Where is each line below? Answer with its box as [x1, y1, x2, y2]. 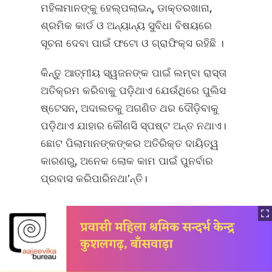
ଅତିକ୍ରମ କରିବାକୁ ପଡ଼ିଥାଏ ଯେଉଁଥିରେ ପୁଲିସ [41, 84, 226, 97]
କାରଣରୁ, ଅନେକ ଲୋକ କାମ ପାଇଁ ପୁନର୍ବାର [41, 155, 214, 168]
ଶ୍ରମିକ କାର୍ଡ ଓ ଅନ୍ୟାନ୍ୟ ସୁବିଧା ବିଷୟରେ [41, 19, 212, 32]
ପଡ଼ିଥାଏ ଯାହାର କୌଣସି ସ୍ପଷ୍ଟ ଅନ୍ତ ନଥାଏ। [41, 120, 227, 132]
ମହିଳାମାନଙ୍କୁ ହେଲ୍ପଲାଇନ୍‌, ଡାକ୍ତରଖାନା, [41, 2, 212, 15]
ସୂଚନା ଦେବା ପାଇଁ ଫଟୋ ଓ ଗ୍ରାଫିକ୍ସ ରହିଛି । [41, 37, 225, 50]
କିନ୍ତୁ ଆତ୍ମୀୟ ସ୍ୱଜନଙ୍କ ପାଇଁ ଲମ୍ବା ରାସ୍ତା [41, 67, 228, 80]
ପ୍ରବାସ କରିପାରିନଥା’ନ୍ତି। [41, 172, 148, 185]
